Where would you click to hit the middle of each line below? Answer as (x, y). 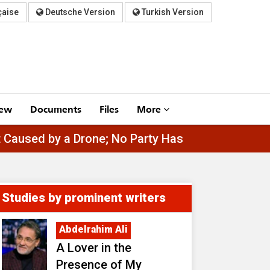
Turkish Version (172, 12)
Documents (56, 108)
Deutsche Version (79, 12)
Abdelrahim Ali (93, 229)
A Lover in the (94, 247)
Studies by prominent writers (84, 197)
